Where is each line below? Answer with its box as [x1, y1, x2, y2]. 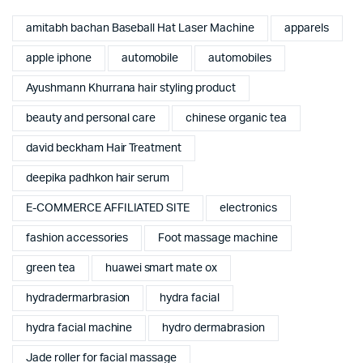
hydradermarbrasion [26, 292, 130, 304]
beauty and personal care [26, 112, 156, 124]
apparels [284, 22, 329, 34]
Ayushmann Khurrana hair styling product [26, 82, 236, 94]
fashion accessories [26, 232, 129, 244]
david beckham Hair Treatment [26, 142, 182, 154]
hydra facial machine [26, 322, 133, 334]
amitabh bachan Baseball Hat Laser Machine [26, 22, 254, 34]
